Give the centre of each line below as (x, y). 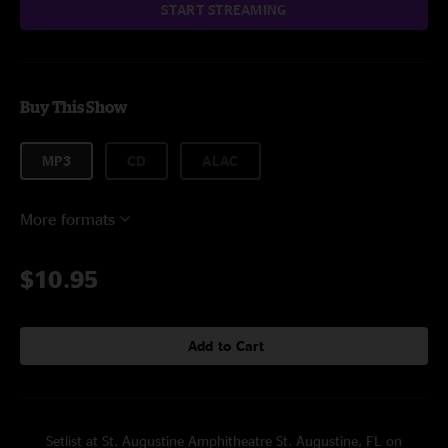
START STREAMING (224, 9)
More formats (67, 219)
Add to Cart (226, 345)
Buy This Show (73, 107)
